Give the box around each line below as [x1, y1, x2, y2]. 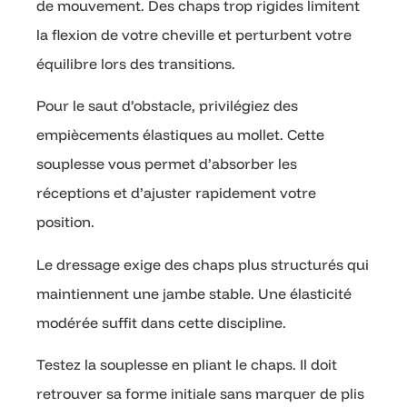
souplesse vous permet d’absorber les [36, 154, 297, 174]
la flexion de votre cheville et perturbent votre [36, 25, 352, 45]
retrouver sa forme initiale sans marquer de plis [36, 384, 364, 403]
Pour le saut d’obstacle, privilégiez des [36, 96, 298, 115]
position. [36, 213, 94, 232]
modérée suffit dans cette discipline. [36, 313, 286, 332]
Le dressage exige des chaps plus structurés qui [36, 254, 369, 273]
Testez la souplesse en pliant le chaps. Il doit [36, 355, 337, 374]
